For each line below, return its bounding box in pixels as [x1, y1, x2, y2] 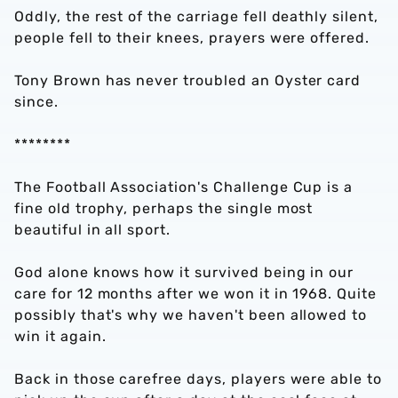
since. [14, 93, 59, 110]
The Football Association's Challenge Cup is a [14, 179, 354, 195]
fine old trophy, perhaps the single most [14, 200, 314, 217]
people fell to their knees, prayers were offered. [14, 29, 370, 46]
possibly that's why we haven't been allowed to [14, 306, 368, 323]
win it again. [14, 328, 107, 345]
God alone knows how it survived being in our [14, 264, 354, 281]
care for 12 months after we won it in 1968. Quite [14, 285, 378, 302]
